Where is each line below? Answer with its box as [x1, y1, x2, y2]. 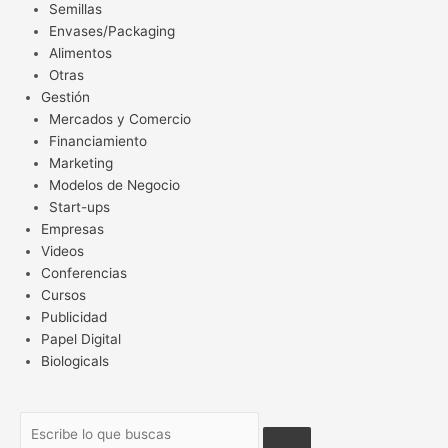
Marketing [49, 154, 114, 171]
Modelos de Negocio [49, 176, 181, 193]
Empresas [41, 220, 105, 237]
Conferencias [41, 264, 128, 281]
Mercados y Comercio [49, 110, 192, 127]
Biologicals [41, 352, 110, 369]
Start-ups [49, 198, 111, 215]
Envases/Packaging [49, 22, 176, 39]
